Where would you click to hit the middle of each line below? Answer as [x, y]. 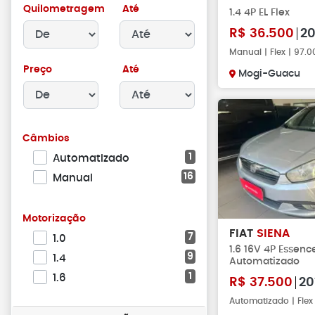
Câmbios [46, 139]
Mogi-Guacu [269, 74]
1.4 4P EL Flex [259, 12]
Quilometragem [64, 9]
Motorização [54, 219]
